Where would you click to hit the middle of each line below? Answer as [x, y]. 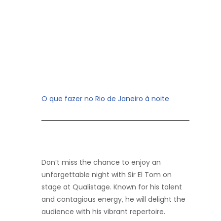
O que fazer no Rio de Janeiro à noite [105, 99]
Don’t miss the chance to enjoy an [101, 162]
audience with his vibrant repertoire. [103, 212]
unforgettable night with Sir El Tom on [107, 175]
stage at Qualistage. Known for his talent [112, 187]
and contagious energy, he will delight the [113, 199]
